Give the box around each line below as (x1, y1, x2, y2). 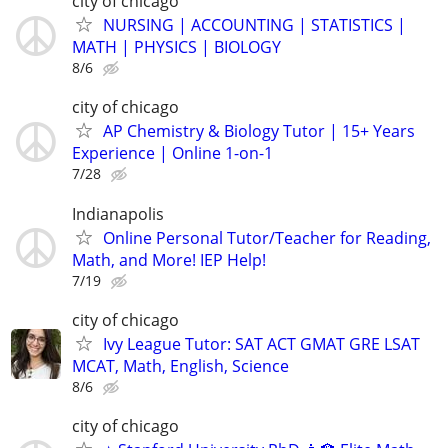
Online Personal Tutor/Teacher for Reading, (103, 226, 431, 249)
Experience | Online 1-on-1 (72, 142, 273, 165)
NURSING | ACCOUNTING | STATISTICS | (103, 14, 406, 37)
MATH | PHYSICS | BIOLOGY (72, 36, 281, 59)
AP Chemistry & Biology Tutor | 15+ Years (103, 120, 415, 143)
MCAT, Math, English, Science (72, 354, 289, 377)
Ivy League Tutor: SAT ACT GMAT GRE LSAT (103, 332, 420, 355)
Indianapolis (72, 202, 164, 225)
